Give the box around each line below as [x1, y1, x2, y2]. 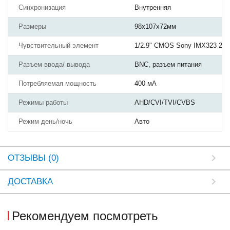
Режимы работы [18, 99, 68, 107]
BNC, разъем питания [135, 61, 202, 69]
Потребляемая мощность [18, 80, 97, 88]
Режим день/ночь [18, 118, 72, 126]
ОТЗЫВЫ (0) [8, 153, 59, 163]
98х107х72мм [135, 23, 176, 31]
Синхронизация [18, 4, 66, 12]
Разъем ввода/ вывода [18, 61, 90, 69]
